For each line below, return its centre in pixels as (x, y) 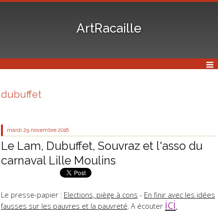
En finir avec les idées (180, 195)
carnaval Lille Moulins (58, 160)
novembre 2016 (50, 130)
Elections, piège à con (99, 195)
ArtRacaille (109, 28)
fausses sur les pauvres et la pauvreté (64, 206)
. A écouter (146, 206)
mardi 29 (18, 130)
